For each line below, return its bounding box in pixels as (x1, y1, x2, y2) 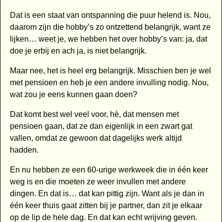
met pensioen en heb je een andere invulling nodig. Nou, (9, 78, 209, 87)
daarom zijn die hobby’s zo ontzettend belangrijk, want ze (9, 23, 211, 32)
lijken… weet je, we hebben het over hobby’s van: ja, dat (9, 35, 207, 44)
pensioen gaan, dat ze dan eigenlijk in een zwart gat (9, 122, 192, 131)
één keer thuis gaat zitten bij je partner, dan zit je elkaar (9, 201, 202, 210)
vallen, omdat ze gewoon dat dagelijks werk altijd (9, 134, 182, 143)
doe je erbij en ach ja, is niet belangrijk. (9, 47, 147, 55)
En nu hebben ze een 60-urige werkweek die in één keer (9, 166, 208, 174)
